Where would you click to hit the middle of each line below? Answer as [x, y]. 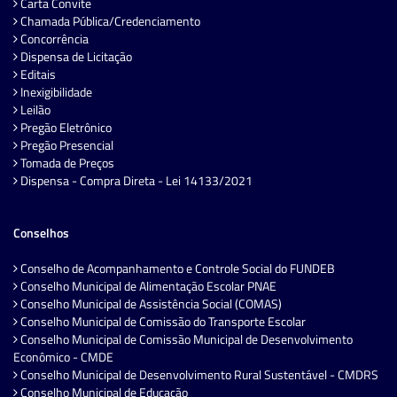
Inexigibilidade [55, 92]
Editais [37, 74]
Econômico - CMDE [63, 357]
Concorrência [53, 39]
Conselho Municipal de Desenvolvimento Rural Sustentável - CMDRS [198, 375]
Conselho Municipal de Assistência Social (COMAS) [150, 304]
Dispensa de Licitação [75, 57]
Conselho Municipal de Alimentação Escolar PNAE [147, 286]
